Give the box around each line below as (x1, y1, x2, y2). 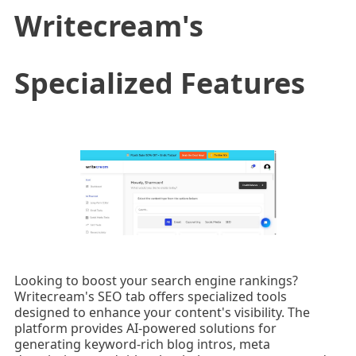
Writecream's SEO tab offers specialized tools (14, 288, 287, 306)
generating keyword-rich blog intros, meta (14, 335, 270, 354)
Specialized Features (14, 64, 305, 103)
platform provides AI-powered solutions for (14, 319, 277, 338)
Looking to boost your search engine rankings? (14, 272, 298, 290)
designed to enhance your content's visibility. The (14, 304, 310, 322)
